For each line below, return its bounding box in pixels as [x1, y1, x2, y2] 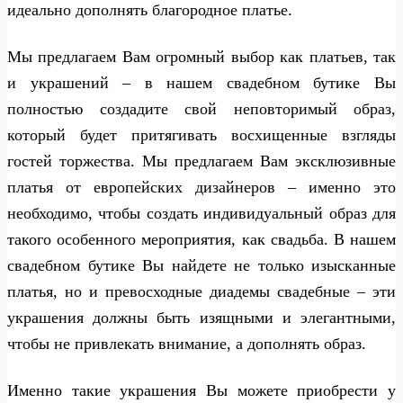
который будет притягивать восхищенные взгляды [7, 125, 396, 144]
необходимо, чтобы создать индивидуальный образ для [7, 203, 396, 222]
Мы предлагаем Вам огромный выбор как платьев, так [7, 47, 396, 66]
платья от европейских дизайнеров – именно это [7, 177, 396, 196]
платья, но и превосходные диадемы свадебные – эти [7, 282, 396, 300]
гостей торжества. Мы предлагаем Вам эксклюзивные [7, 151, 396, 170]
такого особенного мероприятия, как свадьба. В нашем [7, 229, 396, 248]
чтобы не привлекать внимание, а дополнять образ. [7, 334, 366, 353]
